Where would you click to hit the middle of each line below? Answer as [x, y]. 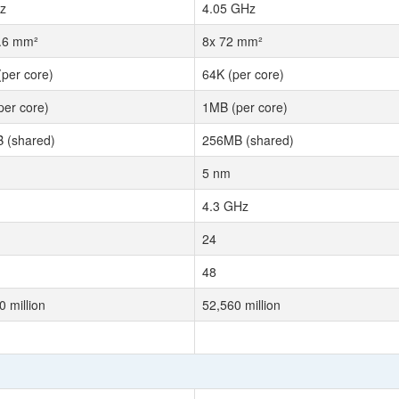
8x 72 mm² [232, 41]
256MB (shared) [248, 140]
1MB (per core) [245, 107]
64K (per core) [243, 74]
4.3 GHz [225, 206]
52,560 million [241, 305]
